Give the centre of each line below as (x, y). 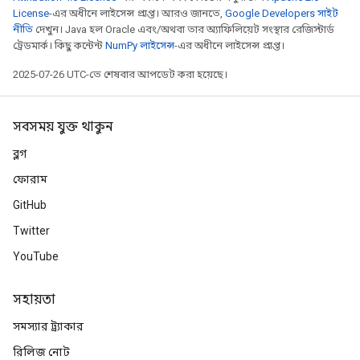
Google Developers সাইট (282, 13)
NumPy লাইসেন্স (140, 45)
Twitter (31, 231)
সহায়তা (34, 300)
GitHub (30, 205)
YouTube (36, 256)
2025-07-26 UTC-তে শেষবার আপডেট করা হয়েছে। (120, 74)
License (31, 13)
